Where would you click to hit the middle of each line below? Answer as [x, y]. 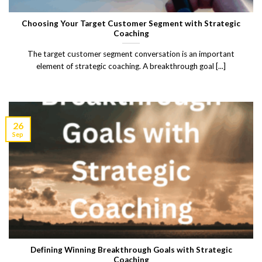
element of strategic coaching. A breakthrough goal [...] [131, 66]
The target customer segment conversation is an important [131, 54]
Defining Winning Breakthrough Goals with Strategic [131, 250]
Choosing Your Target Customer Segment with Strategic [131, 24]
